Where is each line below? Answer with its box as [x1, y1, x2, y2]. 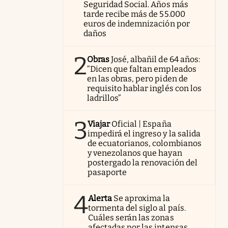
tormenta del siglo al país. [88, 203, 186, 213]
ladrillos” [87, 93, 122, 103]
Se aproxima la [113, 193, 170, 203]
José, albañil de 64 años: [111, 54, 200, 64]
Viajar [88, 119, 110, 129]
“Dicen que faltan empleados [87, 64, 196, 74]
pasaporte [88, 167, 127, 177]
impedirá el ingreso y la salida [88, 128, 201, 138]
